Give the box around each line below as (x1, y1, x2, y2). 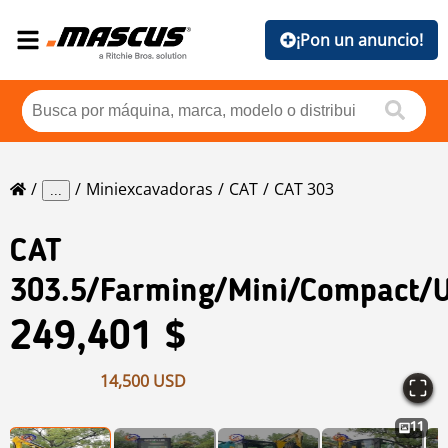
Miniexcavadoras (86, 178, 213, 201)
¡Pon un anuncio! (296, 29, 423, 51)
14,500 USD (100, 370, 186, 393)
